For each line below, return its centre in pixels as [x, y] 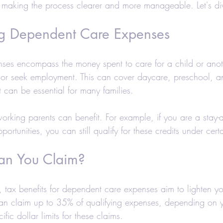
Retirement [120, 8]
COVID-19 [190, 48]
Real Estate [122, 48]
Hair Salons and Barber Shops [71, 87]
